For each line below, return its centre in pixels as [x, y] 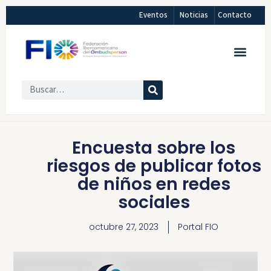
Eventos [154, 15]
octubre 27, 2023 [124, 227]
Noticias [194, 15]
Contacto [235, 15]
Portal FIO [198, 227]
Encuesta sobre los [154, 148]
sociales [154, 203]
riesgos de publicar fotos [154, 166]
